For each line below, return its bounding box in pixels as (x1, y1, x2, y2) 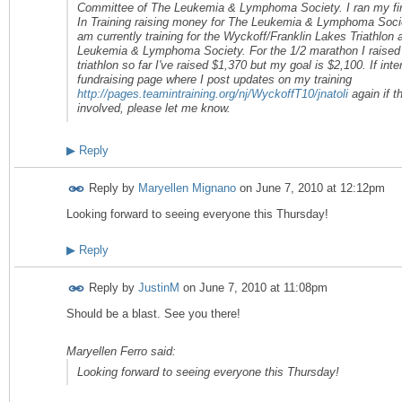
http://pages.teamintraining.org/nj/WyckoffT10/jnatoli (77, 87, 348, 101)
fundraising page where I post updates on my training (77, 73, 352, 87)
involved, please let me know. (77, 101, 231, 116)
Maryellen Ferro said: (66, 345, 176, 359)
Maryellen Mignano (138, 180, 236, 195)
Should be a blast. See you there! (66, 306, 240, 320)
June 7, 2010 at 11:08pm (199, 280, 328, 294)
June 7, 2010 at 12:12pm (256, 180, 385, 195)
